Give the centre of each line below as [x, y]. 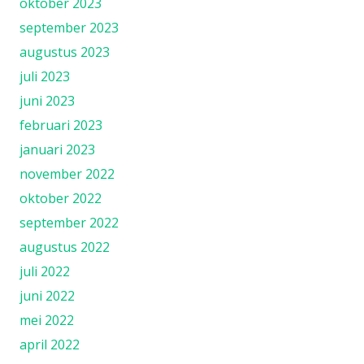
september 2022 [69, 222]
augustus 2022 [65, 247]
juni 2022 [47, 295]
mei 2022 [47, 320]
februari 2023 [61, 125]
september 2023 [69, 27]
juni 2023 [47, 100]
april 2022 [50, 344]
